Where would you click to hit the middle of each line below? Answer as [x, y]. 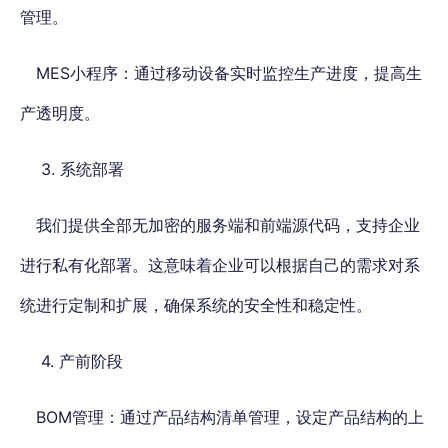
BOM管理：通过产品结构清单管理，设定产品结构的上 [230, 417]
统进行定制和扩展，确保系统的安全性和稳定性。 [196, 305]
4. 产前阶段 [79, 361]
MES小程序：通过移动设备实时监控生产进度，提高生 [229, 73]
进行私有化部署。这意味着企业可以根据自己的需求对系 [220, 265]
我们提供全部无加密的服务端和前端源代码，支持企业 [228, 225]
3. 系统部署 [80, 169]
